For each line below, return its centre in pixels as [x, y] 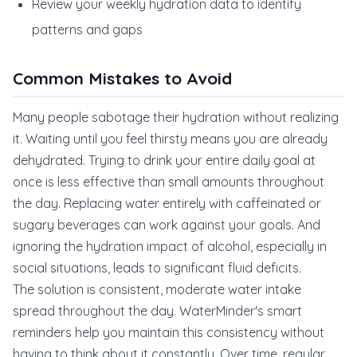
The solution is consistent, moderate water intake [157, 289]
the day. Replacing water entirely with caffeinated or [167, 203]
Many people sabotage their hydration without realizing [176, 117]
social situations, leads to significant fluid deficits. [157, 268]
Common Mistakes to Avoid [122, 78]
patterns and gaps [87, 29]
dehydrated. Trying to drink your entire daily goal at [164, 160]
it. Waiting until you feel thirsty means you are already [170, 139]
